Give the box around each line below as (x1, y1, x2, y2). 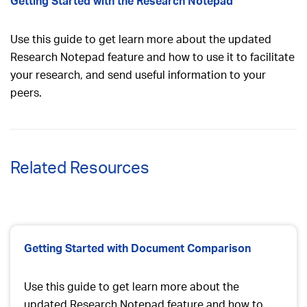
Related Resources (10, 157, 149, 177)
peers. (10, 86, 42, 99)
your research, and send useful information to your (10, 68, 266, 82)
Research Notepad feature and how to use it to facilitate (10, 50, 295, 64)
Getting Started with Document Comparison (24, 241, 251, 255)
